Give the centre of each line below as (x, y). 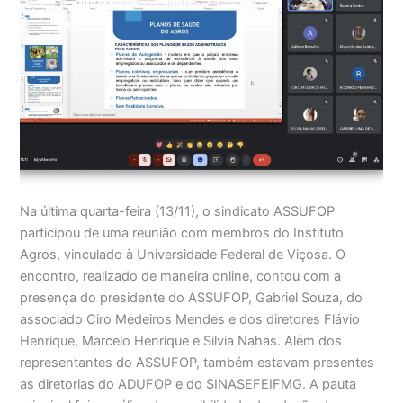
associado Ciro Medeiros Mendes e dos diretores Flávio (190, 319)
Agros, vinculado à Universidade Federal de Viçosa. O (183, 254)
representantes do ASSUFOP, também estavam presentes (197, 362)
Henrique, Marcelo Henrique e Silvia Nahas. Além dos (181, 340)
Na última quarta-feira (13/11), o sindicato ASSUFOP (178, 211)
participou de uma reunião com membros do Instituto (182, 233)
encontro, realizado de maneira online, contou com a (181, 276)
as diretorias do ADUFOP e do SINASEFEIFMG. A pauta (188, 384)
